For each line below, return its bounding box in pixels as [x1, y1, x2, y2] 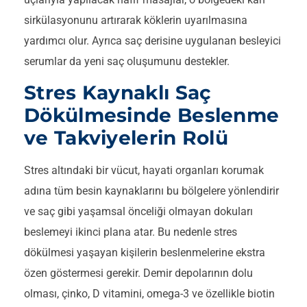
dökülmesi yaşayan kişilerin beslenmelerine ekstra [24, 246, 265, 260]
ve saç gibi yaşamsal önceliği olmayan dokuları [24, 205, 253, 219]
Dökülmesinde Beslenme [24, 103, 280, 127]
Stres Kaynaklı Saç [24, 81, 212, 105]
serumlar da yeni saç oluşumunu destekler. [24, 54, 230, 68]
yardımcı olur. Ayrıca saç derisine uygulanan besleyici [24, 34, 281, 47]
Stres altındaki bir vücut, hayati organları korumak [24, 164, 264, 177]
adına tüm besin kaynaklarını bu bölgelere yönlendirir [24, 184, 279, 198]
